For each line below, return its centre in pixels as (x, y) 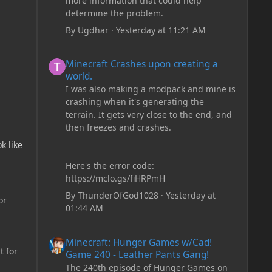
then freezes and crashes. (118, 127)
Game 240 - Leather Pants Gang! (137, 254)
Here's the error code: (110, 166)
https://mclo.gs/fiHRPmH (115, 178)
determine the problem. (114, 13)
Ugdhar (93, 30)
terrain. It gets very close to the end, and (148, 115)
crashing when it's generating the (134, 102)
